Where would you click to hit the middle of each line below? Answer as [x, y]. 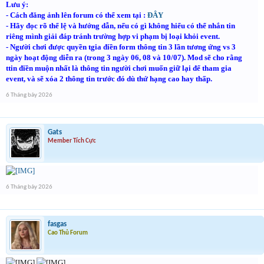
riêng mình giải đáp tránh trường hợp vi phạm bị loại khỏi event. [113, 36]
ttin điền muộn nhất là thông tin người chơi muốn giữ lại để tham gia [119, 68]
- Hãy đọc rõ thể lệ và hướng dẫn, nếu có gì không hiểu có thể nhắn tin [121, 26]
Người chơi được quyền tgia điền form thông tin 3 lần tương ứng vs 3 [123, 47]
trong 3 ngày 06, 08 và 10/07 [134, 57]
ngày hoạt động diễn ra [45, 57]
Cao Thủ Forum [68, 233]
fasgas [57, 224]
